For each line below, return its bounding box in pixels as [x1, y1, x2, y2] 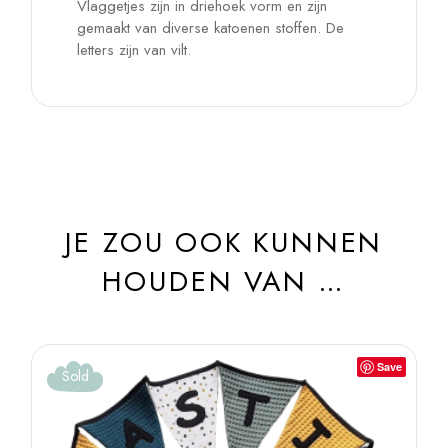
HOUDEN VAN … [101, 261, 347, 303]
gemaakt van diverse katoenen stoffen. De [77, 17, 345, 40]
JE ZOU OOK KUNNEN [64, 222, 384, 264]
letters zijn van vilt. [77, 39, 192, 62]
